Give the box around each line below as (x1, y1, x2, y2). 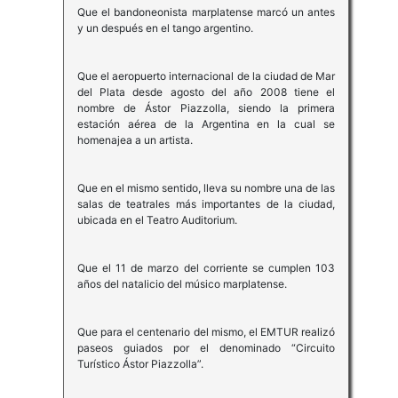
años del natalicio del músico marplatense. (76, 277, 287, 291)
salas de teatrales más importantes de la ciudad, (76, 197, 336, 211)
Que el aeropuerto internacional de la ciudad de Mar (76, 69, 336, 84)
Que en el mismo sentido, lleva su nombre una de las (76, 181, 336, 195)
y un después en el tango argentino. (76, 21, 253, 36)
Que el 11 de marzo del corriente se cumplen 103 (76, 261, 336, 275)
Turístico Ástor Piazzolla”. (76, 357, 203, 371)
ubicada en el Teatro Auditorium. (76, 213, 237, 227)
